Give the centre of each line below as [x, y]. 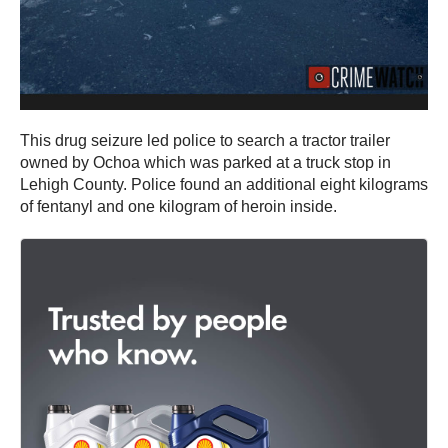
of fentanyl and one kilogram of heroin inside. [178, 206]
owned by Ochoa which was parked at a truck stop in [205, 162]
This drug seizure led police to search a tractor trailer [205, 140]
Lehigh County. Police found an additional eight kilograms [224, 184]
